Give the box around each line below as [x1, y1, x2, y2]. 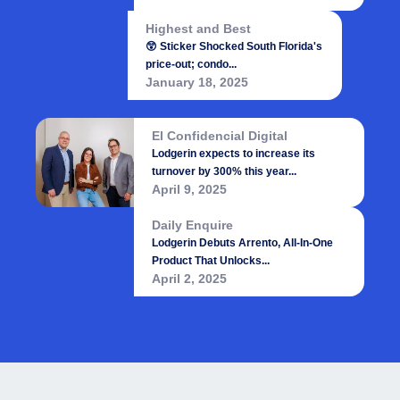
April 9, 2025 [152, 182, 228, 196]
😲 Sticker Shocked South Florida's [145, 40, 322, 53]
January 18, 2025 [145, 75, 248, 89]
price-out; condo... [145, 58, 237, 71]
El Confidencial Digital [152, 129, 288, 143]
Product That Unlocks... [152, 254, 271, 267]
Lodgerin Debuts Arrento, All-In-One [152, 237, 334, 249]
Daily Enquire [152, 218, 234, 232]
